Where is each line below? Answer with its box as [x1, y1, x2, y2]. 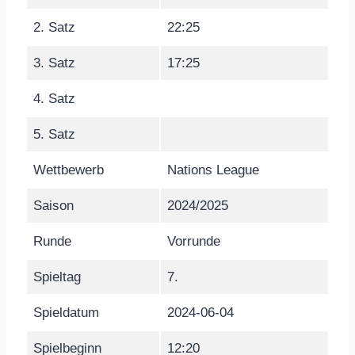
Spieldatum [33, 304, 99, 320]
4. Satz [33, 90, 75, 106]
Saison [33, 197, 74, 213]
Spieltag [33, 269, 81, 284]
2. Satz [33, 19, 75, 35]
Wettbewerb [33, 162, 104, 177]
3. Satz [33, 55, 75, 71]
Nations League [167, 162, 259, 177]
